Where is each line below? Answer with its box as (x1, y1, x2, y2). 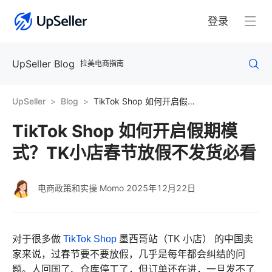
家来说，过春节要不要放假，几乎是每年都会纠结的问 (12, 249, 245, 259)
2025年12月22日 (126, 183, 195, 193)
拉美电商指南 (80, 59, 124, 68)
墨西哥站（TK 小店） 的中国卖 (117, 234, 253, 244)
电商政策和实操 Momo (38, 183, 124, 193)
